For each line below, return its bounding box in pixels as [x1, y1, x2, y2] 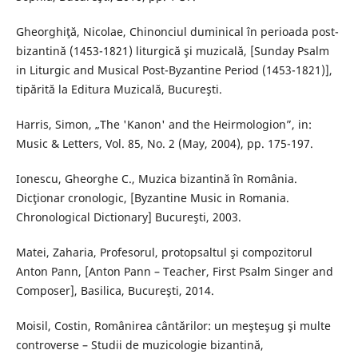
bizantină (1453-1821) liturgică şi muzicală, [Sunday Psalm [15, 43, 329, 59]
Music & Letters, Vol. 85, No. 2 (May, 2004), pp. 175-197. [15, 136, 313, 152]
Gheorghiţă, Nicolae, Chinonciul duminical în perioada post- [15, 24, 339, 40]
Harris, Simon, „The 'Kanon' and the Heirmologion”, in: [15, 117, 312, 133]
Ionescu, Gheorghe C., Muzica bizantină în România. [15, 171, 297, 187]
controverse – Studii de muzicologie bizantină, [15, 337, 264, 353]
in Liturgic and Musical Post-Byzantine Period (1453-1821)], [15, 62, 332, 78]
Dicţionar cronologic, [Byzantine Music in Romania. [15, 190, 289, 206]
